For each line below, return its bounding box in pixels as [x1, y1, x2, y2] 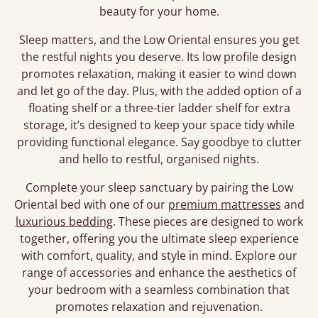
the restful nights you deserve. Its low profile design [21, 49, 297, 65]
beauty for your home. [99, 4, 219, 19]
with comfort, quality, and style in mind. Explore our [21, 248, 297, 263]
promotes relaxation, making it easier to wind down [21, 66, 297, 82]
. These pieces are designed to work [112, 214, 303, 229]
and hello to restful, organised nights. [59, 151, 259, 167]
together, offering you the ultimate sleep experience [19, 231, 299, 246]
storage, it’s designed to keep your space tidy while [23, 117, 295, 133]
